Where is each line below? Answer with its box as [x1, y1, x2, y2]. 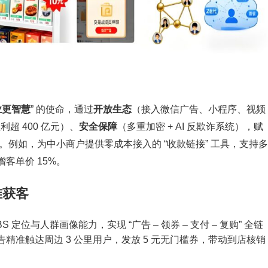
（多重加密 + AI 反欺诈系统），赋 [117, 121, 263, 132]
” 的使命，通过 [31, 104, 93, 115]
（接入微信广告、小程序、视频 [132, 104, 266, 115]
